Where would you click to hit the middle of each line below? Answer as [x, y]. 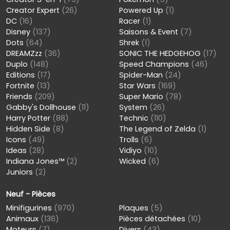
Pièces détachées [153, 218]
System [134, 107]
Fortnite [21, 85]
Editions [22, 75]
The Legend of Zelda [158, 129]
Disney [19, 32]
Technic [135, 118]
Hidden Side [29, 129]
